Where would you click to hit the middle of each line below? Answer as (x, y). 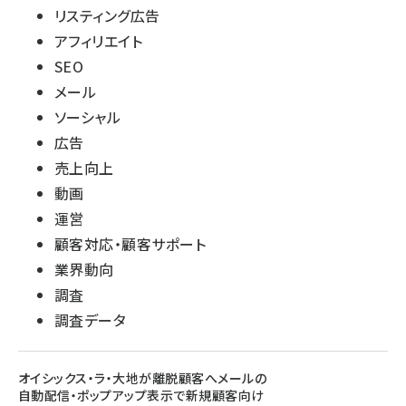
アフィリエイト (99, 41)
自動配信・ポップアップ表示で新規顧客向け (141, 395)
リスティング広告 (107, 15)
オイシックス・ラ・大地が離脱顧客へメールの (143, 378)
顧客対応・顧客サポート (130, 244)
